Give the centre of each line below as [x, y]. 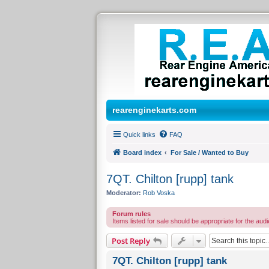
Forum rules [131, 213]
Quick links [139, 134]
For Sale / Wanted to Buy [209, 153]
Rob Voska [159, 193]
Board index [142, 153]
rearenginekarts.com [154, 110]
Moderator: [123, 193]
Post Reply [131, 240]
